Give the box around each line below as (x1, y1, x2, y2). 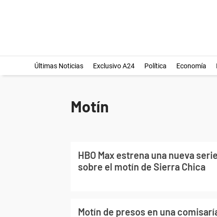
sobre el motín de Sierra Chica (78, 161, 205, 172)
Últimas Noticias (34, 62, 83, 70)
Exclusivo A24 (93, 62, 135, 70)
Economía (176, 62, 206, 70)
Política (144, 62, 167, 70)
